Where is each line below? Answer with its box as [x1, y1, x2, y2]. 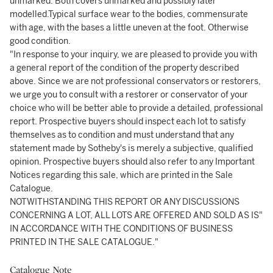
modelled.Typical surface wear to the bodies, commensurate [10, 9, 248, 19]
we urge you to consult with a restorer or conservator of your [10, 90, 248, 100]
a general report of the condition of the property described [10, 63, 239, 73]
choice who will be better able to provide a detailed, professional [10, 103, 263, 113]
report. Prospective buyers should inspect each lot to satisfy [10, 116, 246, 127]
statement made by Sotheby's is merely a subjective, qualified [10, 143, 253, 154]
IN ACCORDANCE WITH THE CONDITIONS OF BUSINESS [10, 224, 233, 234]
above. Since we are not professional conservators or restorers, [10, 76, 261, 87]
